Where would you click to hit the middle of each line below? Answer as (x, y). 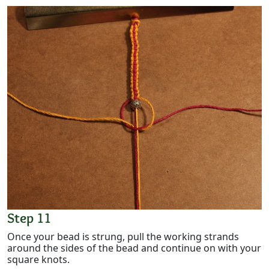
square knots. (38, 260)
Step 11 (29, 218)
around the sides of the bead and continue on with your (134, 248)
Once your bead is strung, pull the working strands (123, 237)
